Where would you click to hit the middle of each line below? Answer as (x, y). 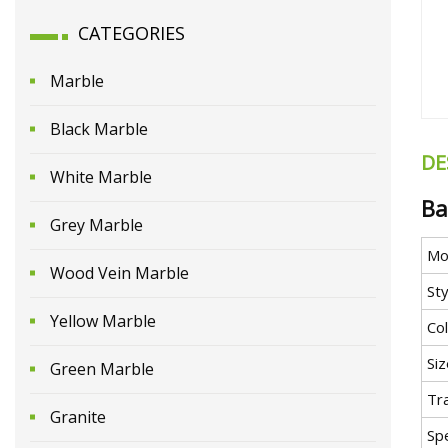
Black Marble (99, 128)
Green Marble (102, 368)
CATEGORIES (131, 32)
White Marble (101, 176)
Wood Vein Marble (119, 272)
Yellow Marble (103, 320)
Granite (78, 416)
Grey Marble (96, 224)
